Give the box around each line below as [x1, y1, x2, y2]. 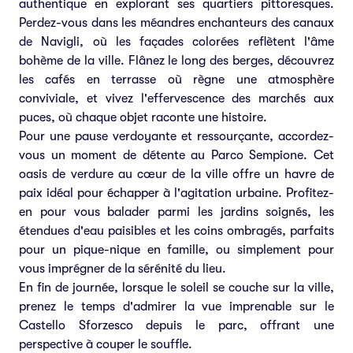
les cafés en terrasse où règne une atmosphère [19, 72, 334, 87]
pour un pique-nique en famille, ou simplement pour [19, 243, 334, 257]
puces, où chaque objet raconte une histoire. [19, 110, 267, 124]
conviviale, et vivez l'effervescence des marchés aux [19, 91, 334, 106]
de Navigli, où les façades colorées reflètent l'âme [19, 35, 334, 49]
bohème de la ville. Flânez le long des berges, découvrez [19, 54, 334, 68]
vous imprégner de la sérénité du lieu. [19, 262, 226, 276]
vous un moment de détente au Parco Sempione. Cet [19, 148, 334, 162]
